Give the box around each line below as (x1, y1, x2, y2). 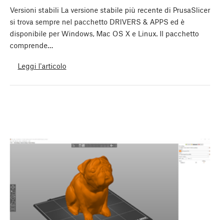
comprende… (10, 41, 53, 50)
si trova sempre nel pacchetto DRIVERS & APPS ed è (10, 17, 185, 27)
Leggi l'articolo (18, 61, 66, 70)
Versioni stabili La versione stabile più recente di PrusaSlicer (10, 5, 210, 15)
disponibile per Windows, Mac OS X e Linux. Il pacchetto (10, 29, 199, 38)
